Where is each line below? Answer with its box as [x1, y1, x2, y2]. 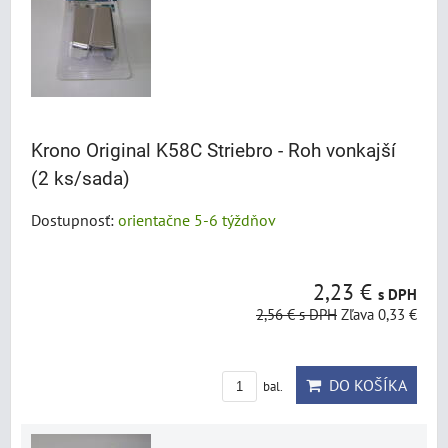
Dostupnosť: [31, 210, 118, 231]
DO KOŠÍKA [321, 375, 407, 396]
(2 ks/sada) [31, 167, 130, 191]
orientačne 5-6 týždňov [118, 210, 276, 231]
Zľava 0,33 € [341, 304, 417, 325]
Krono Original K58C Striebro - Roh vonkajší [31, 139, 396, 163]
